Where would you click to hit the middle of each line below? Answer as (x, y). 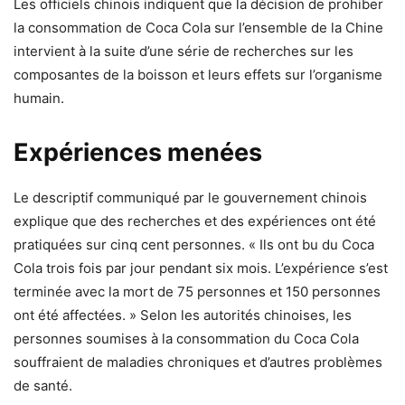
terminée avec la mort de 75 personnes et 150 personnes (197, 291)
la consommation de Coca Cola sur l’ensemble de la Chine (198, 27)
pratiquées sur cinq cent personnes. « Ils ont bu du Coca (194, 244)
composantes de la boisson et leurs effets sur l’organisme (198, 74)
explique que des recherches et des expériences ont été (195, 221)
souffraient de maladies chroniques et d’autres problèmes (198, 362)
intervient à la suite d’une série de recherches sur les (184, 51)
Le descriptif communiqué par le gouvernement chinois (190, 197)
